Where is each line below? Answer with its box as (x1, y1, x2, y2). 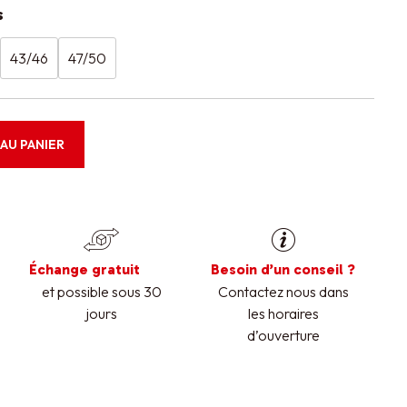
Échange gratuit (28, 261, 140, 279)
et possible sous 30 (41, 283, 162, 302)
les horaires (247, 304, 319, 323)
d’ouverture (246, 326, 320, 345)
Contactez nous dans (217, 283, 349, 302)
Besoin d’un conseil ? (210, 261, 355, 279)
